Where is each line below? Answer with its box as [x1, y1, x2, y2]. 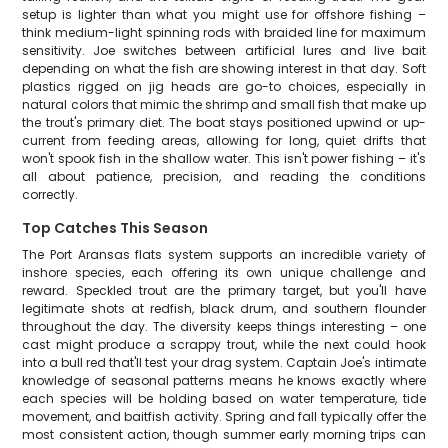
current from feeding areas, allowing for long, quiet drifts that [22, 132, 426, 149]
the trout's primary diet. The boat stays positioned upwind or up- [22, 114, 426, 131]
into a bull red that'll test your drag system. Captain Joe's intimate [22, 354, 426, 371]
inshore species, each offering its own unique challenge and [22, 264, 426, 281]
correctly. [22, 186, 79, 203]
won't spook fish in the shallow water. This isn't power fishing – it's [22, 150, 426, 167]
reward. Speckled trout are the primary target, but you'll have [22, 282, 426, 299]
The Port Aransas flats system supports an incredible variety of [22, 246, 426, 263]
